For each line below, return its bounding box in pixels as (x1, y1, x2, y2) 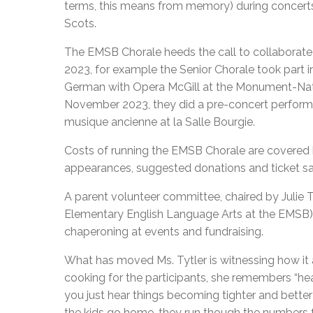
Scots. (64, 17, 96, 31)
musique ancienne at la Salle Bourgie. (64, 115, 255, 129)
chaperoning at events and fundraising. (64, 225, 263, 239)
